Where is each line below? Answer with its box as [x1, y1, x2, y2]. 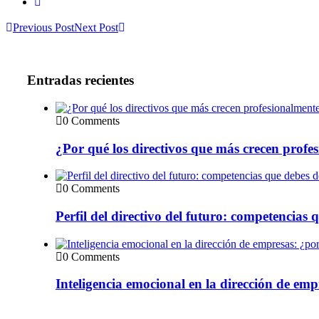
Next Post [74, 21, 118, 34]
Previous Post [13, 21, 74, 34]
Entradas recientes [27, 73, 134, 88]
